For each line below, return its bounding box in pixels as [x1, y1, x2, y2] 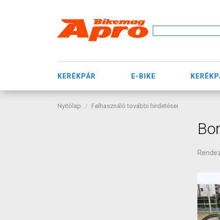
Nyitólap [57, 102, 81, 110]
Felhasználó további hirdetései [91, 102, 178, 110]
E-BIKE [131, 72, 156, 80]
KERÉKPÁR [57, 72, 96, 80]
